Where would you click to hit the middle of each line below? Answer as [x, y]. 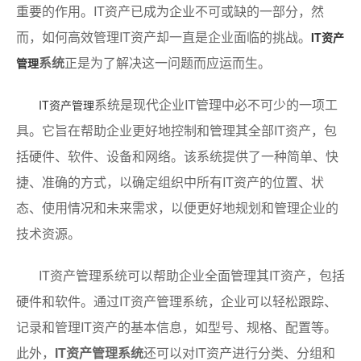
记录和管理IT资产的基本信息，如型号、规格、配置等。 [176, 326]
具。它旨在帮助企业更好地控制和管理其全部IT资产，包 [176, 130]
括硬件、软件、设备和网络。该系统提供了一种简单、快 [177, 156]
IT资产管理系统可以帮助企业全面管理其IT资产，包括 [192, 275]
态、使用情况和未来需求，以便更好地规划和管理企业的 [177, 207]
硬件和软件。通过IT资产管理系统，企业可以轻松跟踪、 [176, 301]
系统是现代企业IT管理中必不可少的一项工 [216, 104]
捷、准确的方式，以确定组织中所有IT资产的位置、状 [170, 181]
